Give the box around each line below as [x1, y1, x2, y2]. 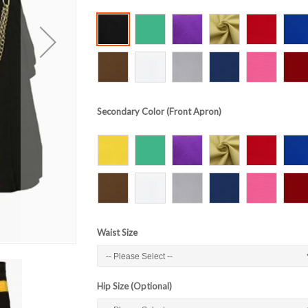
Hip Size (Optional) [96, 280, 172, 291]
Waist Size [96, 226, 137, 238]
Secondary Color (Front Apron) [96, 105, 221, 117]
